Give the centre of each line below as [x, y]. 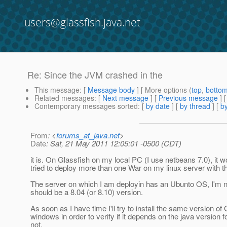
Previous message [188, 98]
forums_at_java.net [88, 135]
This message [57, 90]
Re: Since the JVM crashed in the [95, 75]
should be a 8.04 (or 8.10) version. [87, 192]
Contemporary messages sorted [86, 106]
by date [158, 106]
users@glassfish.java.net [82, 22]
